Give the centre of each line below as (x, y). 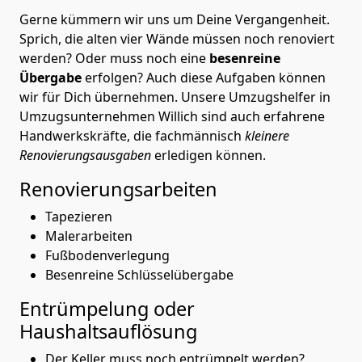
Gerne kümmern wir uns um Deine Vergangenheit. (175, 19)
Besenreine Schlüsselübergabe (141, 274)
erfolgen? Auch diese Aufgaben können (204, 77)
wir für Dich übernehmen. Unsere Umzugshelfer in (175, 97)
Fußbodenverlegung (109, 255)
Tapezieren (79, 216)
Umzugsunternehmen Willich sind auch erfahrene (172, 116)
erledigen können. (208, 155)
